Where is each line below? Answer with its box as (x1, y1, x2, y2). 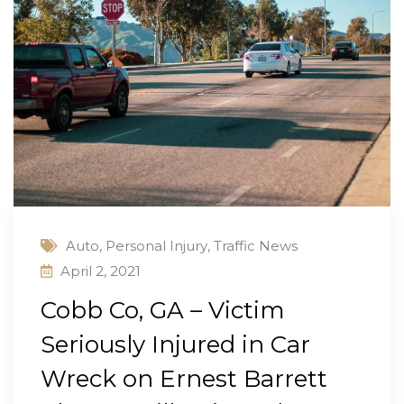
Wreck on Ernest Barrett (41, 364, 327, 394)
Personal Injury (106, 237, 207, 255)
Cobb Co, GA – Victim (41, 296, 285, 326)
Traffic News (214, 237, 298, 255)
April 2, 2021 (60, 262, 141, 280)
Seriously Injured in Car (41, 330, 310, 360)
